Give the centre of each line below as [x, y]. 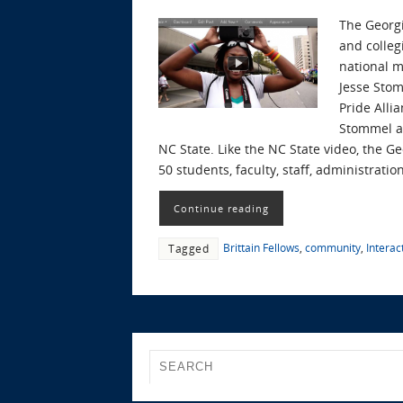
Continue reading [221, 209]
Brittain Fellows [261, 248]
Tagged [188, 249]
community [333, 248]
